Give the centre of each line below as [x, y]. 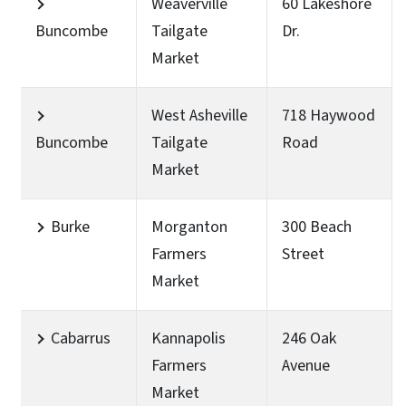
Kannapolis [188, 338]
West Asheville [199, 115]
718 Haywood [329, 115]
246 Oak [309, 338]
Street [303, 254]
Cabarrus [81, 338]
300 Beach [317, 227]
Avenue [306, 365]
